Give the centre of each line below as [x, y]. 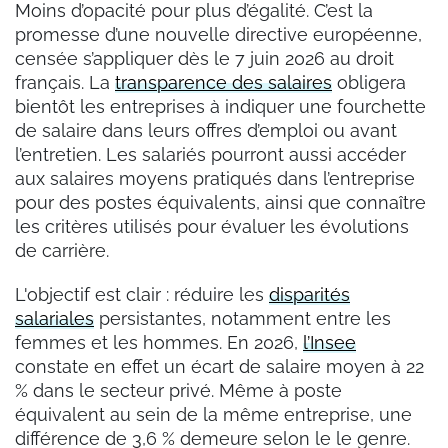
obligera [369, 82]
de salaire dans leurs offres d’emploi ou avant [206, 130]
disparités [309, 294]
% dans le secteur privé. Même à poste [178, 390]
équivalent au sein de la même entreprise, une [213, 414]
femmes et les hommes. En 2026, [159, 342]
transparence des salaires [223, 82]
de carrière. [64, 250]
